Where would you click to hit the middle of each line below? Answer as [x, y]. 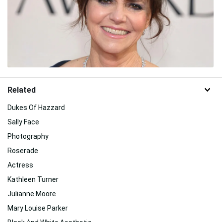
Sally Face [23, 122]
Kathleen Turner [33, 179]
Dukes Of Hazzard [36, 107]
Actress [20, 165]
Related [22, 90]
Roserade [23, 150]
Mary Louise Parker [38, 208]
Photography [28, 136]
